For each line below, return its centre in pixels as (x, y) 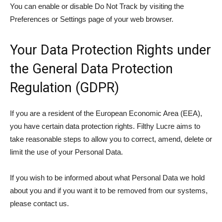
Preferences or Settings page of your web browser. (92, 19)
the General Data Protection (91, 69)
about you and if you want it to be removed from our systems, (109, 191)
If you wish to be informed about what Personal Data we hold (107, 178)
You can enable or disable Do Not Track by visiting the (97, 6)
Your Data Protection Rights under (111, 50)
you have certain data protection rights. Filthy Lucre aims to (105, 126)
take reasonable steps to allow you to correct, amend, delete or (111, 139)
